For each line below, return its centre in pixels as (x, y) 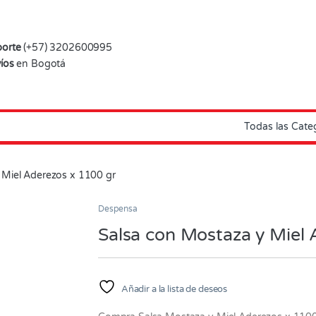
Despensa (118, 209)
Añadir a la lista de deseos (174, 290)
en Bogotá (40, 63)
